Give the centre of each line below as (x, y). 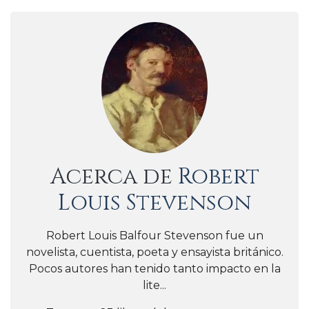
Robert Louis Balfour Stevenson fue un (154, 235)
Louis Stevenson (154, 203)
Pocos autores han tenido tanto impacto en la (154, 268)
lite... (154, 285)
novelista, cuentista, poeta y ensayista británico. (154, 252)
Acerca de (114, 177)
